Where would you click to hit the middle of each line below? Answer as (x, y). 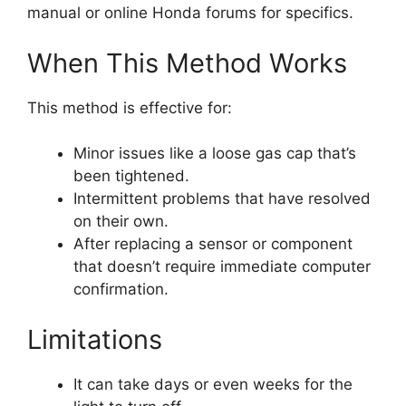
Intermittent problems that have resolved (222, 199)
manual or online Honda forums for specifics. (190, 13)
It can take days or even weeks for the (213, 384)
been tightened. (131, 176)
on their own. (121, 222)
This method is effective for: (130, 107)
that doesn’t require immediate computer (222, 267)
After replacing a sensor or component (213, 244)
